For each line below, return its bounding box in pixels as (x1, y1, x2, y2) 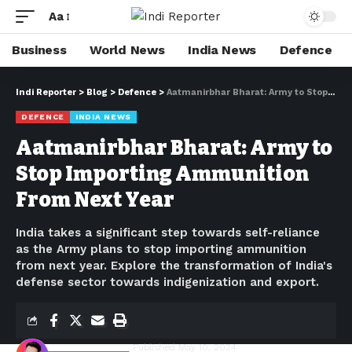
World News (90, 42, 165, 57)
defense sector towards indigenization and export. (16, 275, 319, 289)
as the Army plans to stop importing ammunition (16, 242, 306, 256)
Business (12, 42, 67, 57)
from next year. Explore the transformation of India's (16, 258, 332, 273)
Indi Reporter (16, 87, 76, 97)
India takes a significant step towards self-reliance (16, 225, 320, 240)
